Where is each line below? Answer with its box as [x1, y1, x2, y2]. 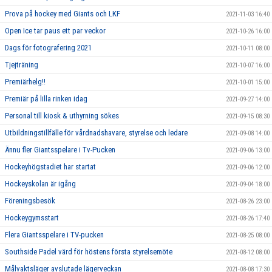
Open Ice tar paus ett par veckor [5, 26, 106, 35]
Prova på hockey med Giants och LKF [5, 9, 120, 18]
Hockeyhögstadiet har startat [5, 162, 96, 171]
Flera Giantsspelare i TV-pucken [5, 230, 104, 239]
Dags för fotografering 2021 [5, 43, 92, 52]
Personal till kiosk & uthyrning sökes [5, 111, 119, 120]
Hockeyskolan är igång [5, 179, 76, 188]
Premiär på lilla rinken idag [5, 94, 87, 103]
